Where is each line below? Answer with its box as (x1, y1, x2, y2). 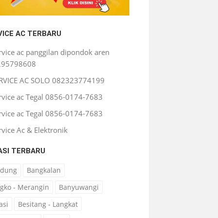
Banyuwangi (59, 182, 99, 192)
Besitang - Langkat (18, 199, 78, 209)
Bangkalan (27, 165, 61, 175)
